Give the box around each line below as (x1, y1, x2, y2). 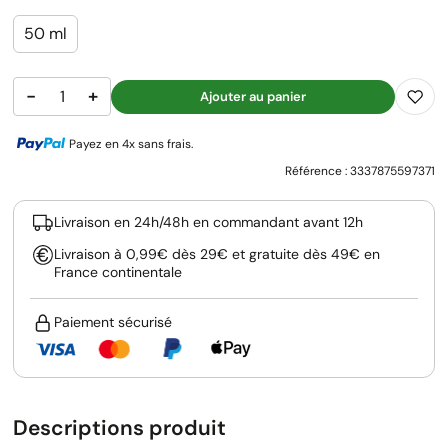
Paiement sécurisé (54, 313, 172, 332)
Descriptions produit (13, 414, 226, 443)
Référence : (285, 163, 350, 180)
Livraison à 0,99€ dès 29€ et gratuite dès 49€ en (54, 245, 380, 264)
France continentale (54, 263, 182, 282)
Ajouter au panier (200, 87, 306, 105)
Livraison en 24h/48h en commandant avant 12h (54, 213, 363, 232)
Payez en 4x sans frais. (69, 136, 193, 153)
